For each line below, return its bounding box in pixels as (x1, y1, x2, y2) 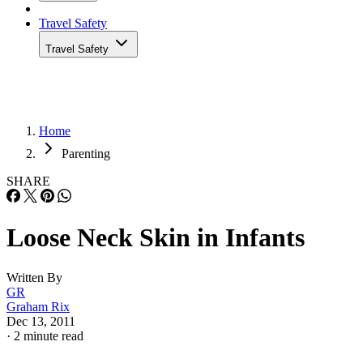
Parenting (62, 147, 110, 160)
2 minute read (14, 328, 83, 343)
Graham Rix (6, 299, 70, 314)
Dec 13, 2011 (6, 314, 75, 328)
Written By (6, 270, 62, 284)
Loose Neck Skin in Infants (6, 223, 305, 253)
